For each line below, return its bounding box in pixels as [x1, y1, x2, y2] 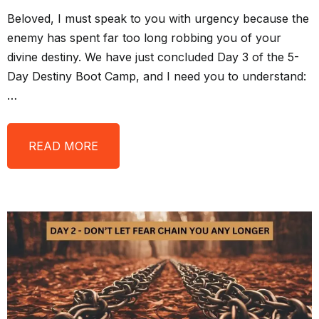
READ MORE [28, 138, 98, 153]
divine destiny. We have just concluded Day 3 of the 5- [7, 49, 299, 64]
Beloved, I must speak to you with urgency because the [7, 11, 309, 26]
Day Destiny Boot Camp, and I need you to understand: [7, 68, 306, 83]
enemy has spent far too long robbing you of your [7, 30, 281, 45]
